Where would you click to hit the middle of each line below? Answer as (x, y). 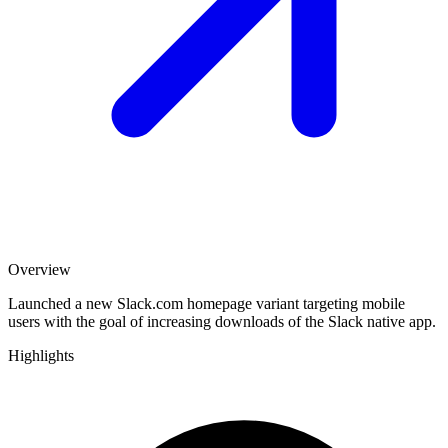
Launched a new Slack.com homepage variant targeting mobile (206, 303)
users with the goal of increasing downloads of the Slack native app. (222, 321)
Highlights (41, 355)
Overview (39, 269)
